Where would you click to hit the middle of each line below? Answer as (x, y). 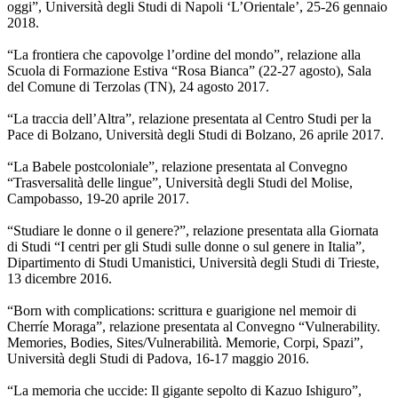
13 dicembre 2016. (60, 279)
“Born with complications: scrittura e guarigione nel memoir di (182, 311)
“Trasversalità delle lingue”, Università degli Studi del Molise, (180, 183)
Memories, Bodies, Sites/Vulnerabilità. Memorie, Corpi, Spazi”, (185, 343)
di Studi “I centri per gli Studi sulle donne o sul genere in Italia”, (186, 247)
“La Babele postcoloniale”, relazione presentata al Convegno (177, 167)
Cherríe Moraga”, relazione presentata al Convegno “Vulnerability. (194, 327)
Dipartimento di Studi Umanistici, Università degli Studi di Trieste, (193, 263)
